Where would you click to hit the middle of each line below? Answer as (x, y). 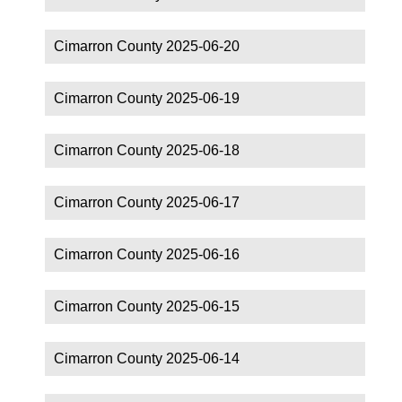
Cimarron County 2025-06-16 (147, 254)
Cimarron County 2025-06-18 (147, 150)
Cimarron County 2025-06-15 (147, 306)
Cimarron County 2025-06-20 (147, 46)
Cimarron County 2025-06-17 (147, 202)
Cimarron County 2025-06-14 (147, 358)
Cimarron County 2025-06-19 (147, 98)
